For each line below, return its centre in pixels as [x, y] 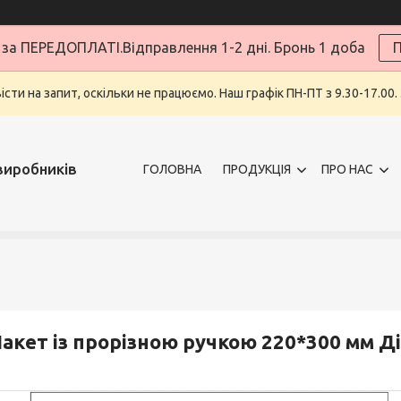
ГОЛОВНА [172, 169]
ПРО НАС [347, 169]
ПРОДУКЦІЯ [257, 169]
